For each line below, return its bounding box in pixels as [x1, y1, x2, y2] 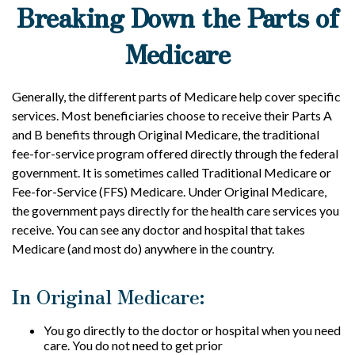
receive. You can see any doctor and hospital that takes [12, 222, 305, 237]
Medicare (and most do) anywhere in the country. [12, 241, 274, 256]
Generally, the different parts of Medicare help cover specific [12, 89, 341, 104]
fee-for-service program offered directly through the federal [12, 146, 338, 161]
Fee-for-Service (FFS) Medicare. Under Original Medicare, [12, 184, 326, 199]
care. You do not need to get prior [44, 338, 223, 353]
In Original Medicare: [12, 282, 205, 310]
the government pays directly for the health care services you [12, 203, 339, 218]
